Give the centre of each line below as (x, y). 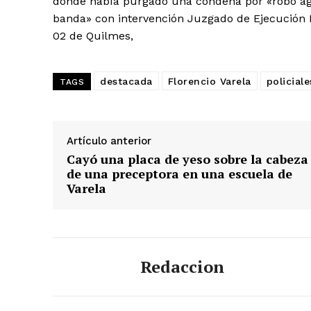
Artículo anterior (109, 141)
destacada (126, 82)
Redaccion (182, 267)
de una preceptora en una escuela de (179, 174)
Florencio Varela (209, 82)
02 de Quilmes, (93, 36)
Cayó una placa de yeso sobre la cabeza (187, 159)
